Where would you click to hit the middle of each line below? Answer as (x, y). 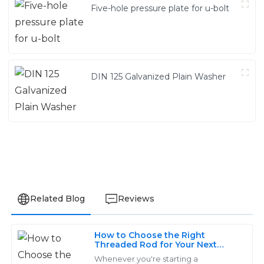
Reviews (136, 198)
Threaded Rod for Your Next (156, 244)
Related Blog (57, 198)
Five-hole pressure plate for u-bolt (160, 8)
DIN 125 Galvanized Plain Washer (159, 76)
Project (110, 254)
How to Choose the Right (150, 235)
